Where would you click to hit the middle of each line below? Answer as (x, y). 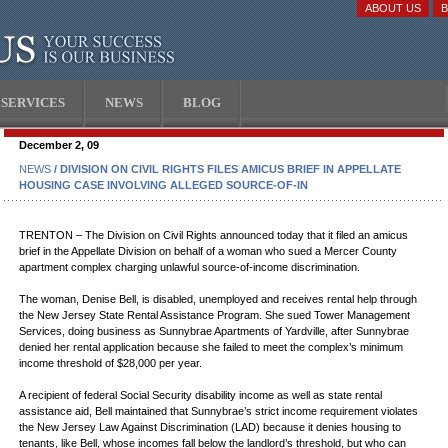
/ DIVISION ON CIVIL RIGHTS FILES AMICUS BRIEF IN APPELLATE (226, 169)
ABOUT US (393, 8)
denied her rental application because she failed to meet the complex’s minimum (211, 347)
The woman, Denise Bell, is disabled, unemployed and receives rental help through (218, 299)
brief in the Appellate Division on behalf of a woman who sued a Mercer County (208, 251)
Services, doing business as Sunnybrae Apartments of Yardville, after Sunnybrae (214, 331)
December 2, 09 (59, 145)
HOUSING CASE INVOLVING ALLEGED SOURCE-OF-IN (163, 185)
